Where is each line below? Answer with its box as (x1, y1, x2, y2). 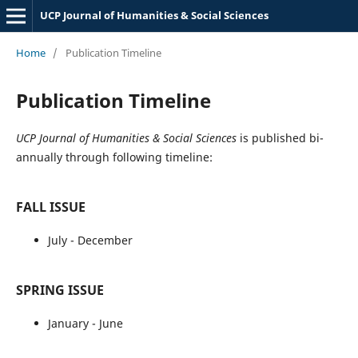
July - (47, 232, 74, 248)
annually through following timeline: (15, 149, 213, 165)
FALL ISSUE (15, 197, 86, 216)
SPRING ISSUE (15, 280, 104, 299)
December (74, 232, 136, 248)
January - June (47, 315, 123, 331)
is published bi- (239, 129, 324, 145)
